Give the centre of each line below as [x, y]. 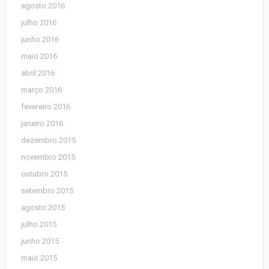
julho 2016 [38, 23]
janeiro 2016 [42, 123]
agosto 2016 [43, 6]
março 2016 [41, 90]
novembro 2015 [48, 157]
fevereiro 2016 [45, 107]
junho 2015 [40, 241]
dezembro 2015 [48, 140]
